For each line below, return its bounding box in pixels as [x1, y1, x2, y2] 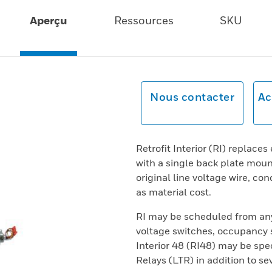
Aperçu [30, 14, 68, 27]
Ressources [114, 14, 174, 27]
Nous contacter [150, 90, 234, 103]
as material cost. [136, 186, 211, 198]
